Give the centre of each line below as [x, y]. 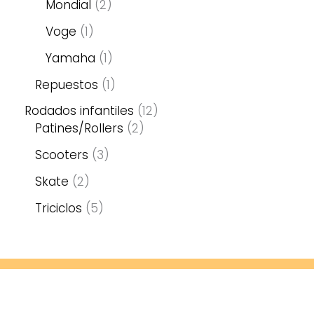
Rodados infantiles [79, 111]
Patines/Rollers [79, 129]
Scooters [62, 155]
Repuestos [67, 84]
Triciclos [59, 208]
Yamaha [70, 58]
